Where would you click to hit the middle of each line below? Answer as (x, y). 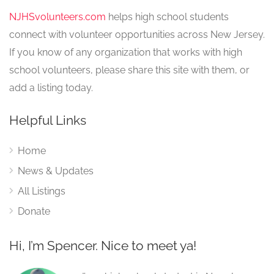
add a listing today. (51, 88)
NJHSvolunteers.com (57, 17)
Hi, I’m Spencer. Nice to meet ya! (103, 246)
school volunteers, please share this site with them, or (129, 70)
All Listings (42, 191)
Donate (34, 212)
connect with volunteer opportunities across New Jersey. (137, 35)
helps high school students (167, 17)
